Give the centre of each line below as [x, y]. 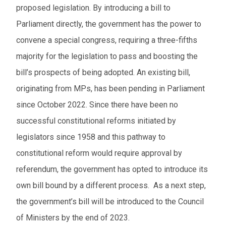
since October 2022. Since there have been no [97, 105]
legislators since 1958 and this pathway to [91, 137]
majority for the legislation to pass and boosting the [107, 56]
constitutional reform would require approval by [99, 153]
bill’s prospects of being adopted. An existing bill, [103, 73]
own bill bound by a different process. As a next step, [111, 186]
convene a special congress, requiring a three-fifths [107, 40]
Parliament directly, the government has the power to [109, 24]
